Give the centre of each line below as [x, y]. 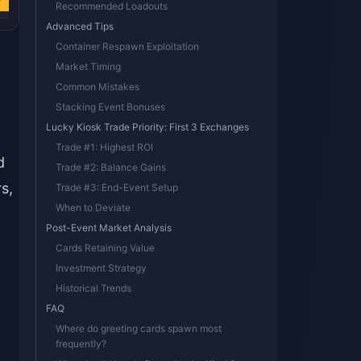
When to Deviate [93, 207]
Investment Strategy [101, 268]
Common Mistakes [98, 87]
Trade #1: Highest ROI [104, 147]
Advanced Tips [80, 26]
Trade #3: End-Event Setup [117, 187]
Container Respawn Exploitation [127, 46]
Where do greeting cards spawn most [139, 328]
